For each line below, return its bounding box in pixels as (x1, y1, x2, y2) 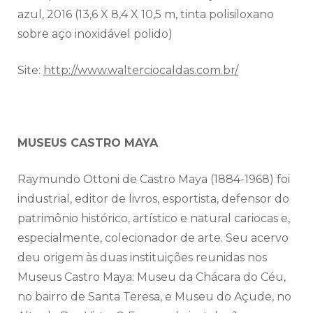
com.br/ (196, 63, 238, 77)
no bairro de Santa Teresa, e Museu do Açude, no (17, 289, 291, 303)
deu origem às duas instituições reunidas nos (17, 250, 267, 264)
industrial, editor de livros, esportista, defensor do (17, 191, 289, 205)
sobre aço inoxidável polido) (17, 27, 173, 41)
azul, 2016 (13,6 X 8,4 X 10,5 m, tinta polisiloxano (17, 7, 274, 21)
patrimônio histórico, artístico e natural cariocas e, (17, 211, 290, 225)
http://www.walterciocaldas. (43, 63, 196, 77)
